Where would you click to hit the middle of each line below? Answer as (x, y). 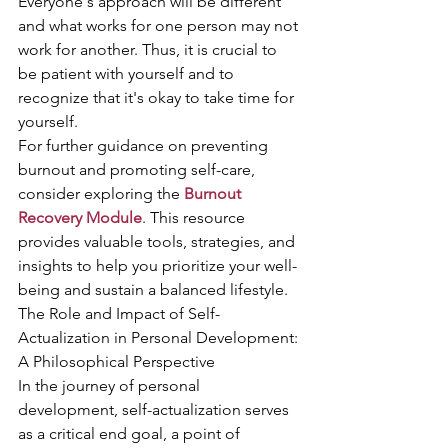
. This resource (195, 217)
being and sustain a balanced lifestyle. (153, 289)
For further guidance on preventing (145, 145)
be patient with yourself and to (128, 73)
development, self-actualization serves (155, 409)
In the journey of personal (111, 385)
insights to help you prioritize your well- (157, 265)
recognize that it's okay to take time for (158, 97)
